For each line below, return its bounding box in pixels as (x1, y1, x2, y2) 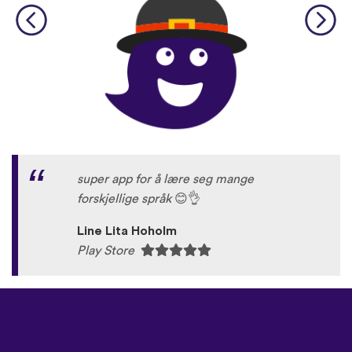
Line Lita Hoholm (77, 224, 177, 237)
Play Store (77, 244, 141, 257)
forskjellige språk (77, 192, 174, 205)
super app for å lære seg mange (77, 172, 254, 185)
